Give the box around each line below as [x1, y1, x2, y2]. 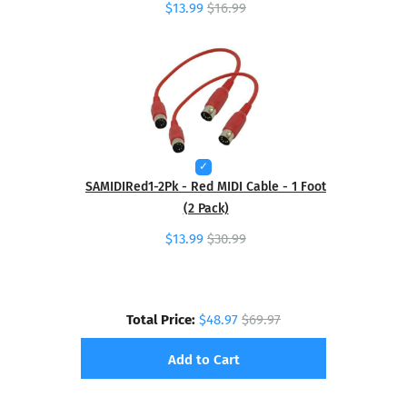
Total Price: [126, 307, 195, 329]
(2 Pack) [183, 197, 229, 217]
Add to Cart [167, 347, 240, 369]
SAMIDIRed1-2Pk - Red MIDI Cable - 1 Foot [85, 175, 326, 195]
